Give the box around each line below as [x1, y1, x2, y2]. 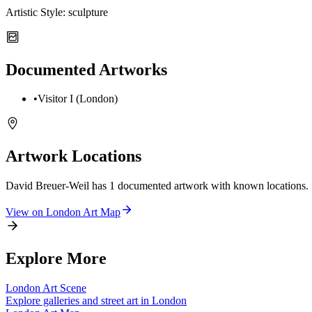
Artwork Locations [6, 147, 141, 166]
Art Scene [40, 282, 86, 295]
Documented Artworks [6, 60, 167, 79]
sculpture [68, 6, 108, 18]
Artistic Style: [6, 6, 65, 18]
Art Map [81, 206, 120, 219]
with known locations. [208, 180, 309, 192]
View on [6, 206, 46, 219]
